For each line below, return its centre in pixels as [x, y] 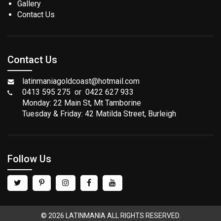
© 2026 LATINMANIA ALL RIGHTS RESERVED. [110, 216]
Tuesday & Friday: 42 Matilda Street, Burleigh [99, 114]
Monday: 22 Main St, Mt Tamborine [82, 103]
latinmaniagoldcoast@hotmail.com [81, 81]
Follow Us [29, 159]
